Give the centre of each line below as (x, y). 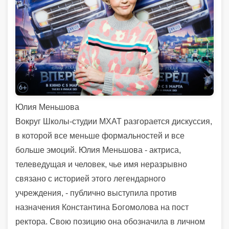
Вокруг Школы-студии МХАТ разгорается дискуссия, (114, 122)
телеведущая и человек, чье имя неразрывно (101, 165)
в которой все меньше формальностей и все (100, 136)
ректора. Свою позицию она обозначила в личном (110, 222)
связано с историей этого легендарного (90, 179)
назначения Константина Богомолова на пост (102, 208)
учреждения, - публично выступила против (96, 193)
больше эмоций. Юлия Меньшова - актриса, (98, 150)
